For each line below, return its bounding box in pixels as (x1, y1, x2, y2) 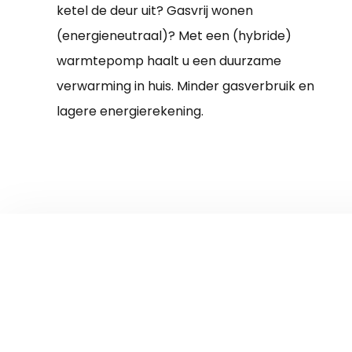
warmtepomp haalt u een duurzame (57, 51, 281, 70)
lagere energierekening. (57, 101, 203, 120)
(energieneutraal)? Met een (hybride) (57, 26, 291, 45)
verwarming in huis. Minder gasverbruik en (57, 76, 314, 95)
